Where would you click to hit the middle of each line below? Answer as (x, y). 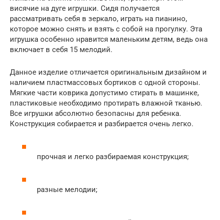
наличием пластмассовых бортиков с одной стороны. (105, 82)
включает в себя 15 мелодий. (61, 49)
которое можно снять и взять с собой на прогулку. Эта (106, 29)
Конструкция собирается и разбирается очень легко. (102, 124)
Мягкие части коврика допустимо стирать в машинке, (104, 93)
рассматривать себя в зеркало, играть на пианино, (98, 18)
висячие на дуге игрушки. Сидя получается (85, 8)
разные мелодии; (67, 190)
